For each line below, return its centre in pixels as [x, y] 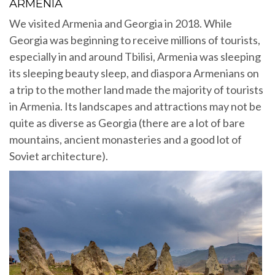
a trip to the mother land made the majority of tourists [136, 90]
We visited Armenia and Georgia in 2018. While [121, 24]
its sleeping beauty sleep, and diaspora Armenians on [134, 73]
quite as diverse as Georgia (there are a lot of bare [127, 123]
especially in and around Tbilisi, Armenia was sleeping [135, 57]
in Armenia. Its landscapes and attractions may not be [135, 107]
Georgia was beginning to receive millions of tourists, [135, 40]
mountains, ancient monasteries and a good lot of [126, 140]
